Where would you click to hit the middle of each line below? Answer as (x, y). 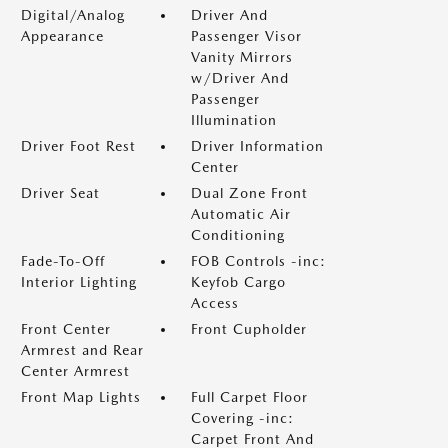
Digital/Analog (73, 15)
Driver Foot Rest (78, 146)
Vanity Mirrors (242, 57)
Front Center (66, 329)
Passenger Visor (246, 36)
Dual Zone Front (249, 193)
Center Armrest (75, 371)
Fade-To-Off (63, 261)
